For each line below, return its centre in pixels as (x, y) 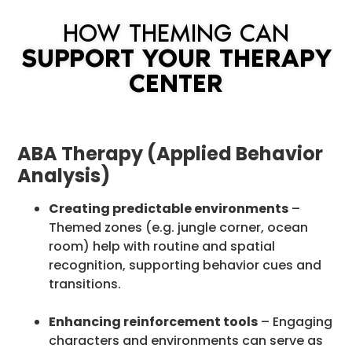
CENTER (176, 83)
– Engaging (295, 321)
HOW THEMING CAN (176, 33)
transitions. (85, 284)
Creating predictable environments (169, 208)
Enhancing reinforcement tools (153, 321)
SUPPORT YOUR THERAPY (176, 58)
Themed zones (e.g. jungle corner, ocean (178, 227)
